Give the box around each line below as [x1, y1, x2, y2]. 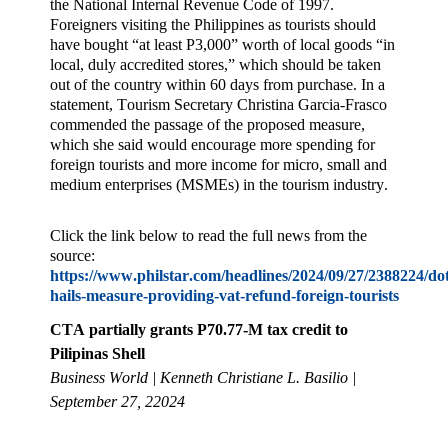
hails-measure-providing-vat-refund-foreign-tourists [50, 286, 399, 304]
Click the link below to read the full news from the [50, 226, 367, 244]
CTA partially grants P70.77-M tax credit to [50, 320, 348, 338]
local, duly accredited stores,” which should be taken [50, 56, 381, 74]
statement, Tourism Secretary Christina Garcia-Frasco [50, 96, 387, 114]
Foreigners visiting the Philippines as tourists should [50, 16, 376, 34]
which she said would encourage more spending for [50, 136, 375, 154]
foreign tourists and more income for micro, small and [50, 156, 387, 174]
